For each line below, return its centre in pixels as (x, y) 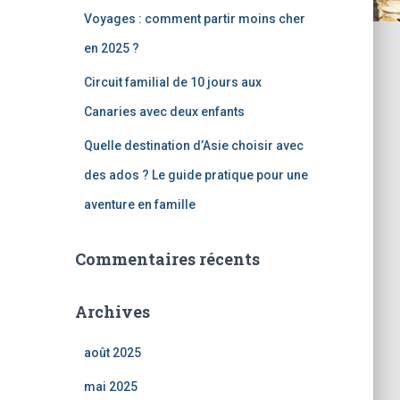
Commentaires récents (167, 259)
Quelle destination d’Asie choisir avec (193, 146)
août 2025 (112, 353)
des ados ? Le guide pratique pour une (196, 175)
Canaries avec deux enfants (164, 112)
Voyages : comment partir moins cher (194, 19)
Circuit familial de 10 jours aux (172, 82)
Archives (112, 312)
